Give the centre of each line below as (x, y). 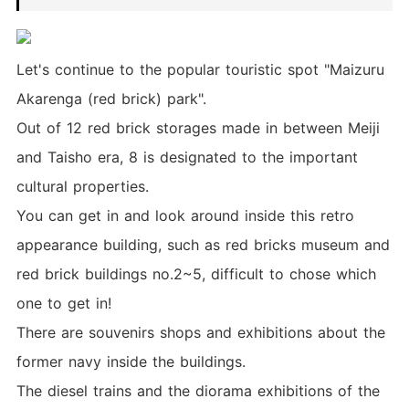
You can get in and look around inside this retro (185, 215)
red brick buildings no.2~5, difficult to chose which (196, 273)
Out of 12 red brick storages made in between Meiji (198, 127)
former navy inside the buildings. (131, 361)
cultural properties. (82, 186)
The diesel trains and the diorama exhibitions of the (198, 390)
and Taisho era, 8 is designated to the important (187, 157)
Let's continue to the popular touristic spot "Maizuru (200, 69)
